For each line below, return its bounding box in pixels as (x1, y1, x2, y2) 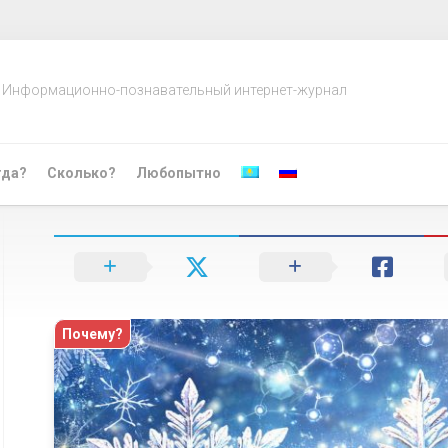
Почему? (62, 325, 123, 342)
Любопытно (136, 164, 221, 181)
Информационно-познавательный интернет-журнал (2, 82, 347, 98)
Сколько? (47, 164, 116, 181)
